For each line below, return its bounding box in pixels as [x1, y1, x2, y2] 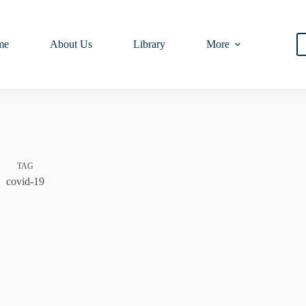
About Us [49, 38, 92, 50]
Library [133, 38, 165, 50]
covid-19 [6, 175, 44, 187]
